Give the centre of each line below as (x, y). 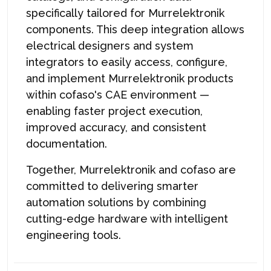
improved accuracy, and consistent (116, 127)
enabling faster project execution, (114, 111)
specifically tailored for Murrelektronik (125, 13)
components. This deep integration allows (135, 29)
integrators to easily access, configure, (127, 62)
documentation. (68, 143)
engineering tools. (73, 235)
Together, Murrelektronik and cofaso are (131, 169)
